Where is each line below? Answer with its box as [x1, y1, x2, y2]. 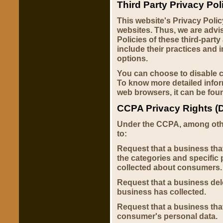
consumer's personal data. [117, 212, 218, 221]
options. [117, 54, 148, 63]
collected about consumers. [117, 163, 222, 172]
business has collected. [117, 187, 206, 196]
